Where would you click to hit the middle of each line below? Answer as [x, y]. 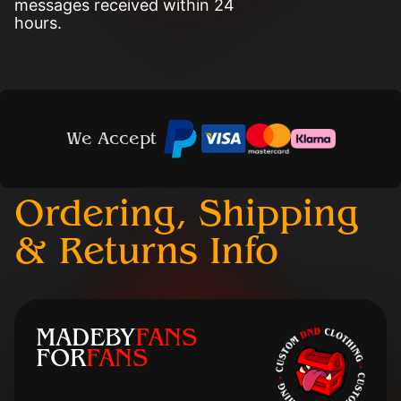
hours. [38, 23]
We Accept [111, 138]
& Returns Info [146, 252]
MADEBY [85, 337]
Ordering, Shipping [187, 214]
